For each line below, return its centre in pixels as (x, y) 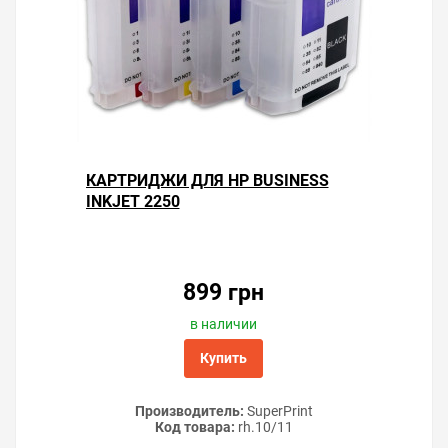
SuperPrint (278, 411)
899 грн (224, 292)
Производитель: (189, 411)
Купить (224, 358)
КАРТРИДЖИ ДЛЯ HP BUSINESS (207, 180)
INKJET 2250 (132, 201)
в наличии (224, 324)
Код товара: (195, 427)
